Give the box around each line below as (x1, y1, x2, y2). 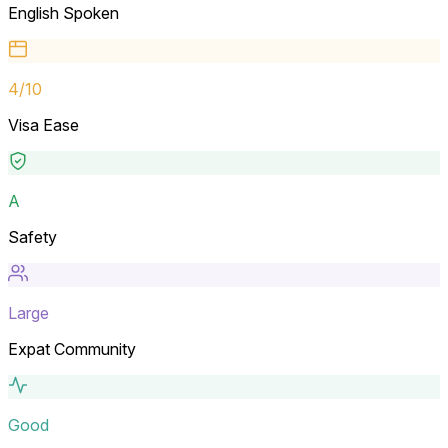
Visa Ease (8, 114, 79, 135)
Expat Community (8, 338, 136, 359)
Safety (8, 226, 57, 247)
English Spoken (8, 2, 119, 23)
